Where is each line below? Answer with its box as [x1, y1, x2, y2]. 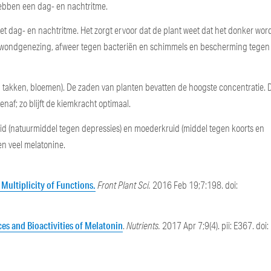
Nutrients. [126, 220, 163, 232]
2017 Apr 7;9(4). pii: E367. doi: [162, 220, 269, 232]
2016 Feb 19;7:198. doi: [151, 178, 238, 191]
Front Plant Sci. [97, 178, 151, 191]
